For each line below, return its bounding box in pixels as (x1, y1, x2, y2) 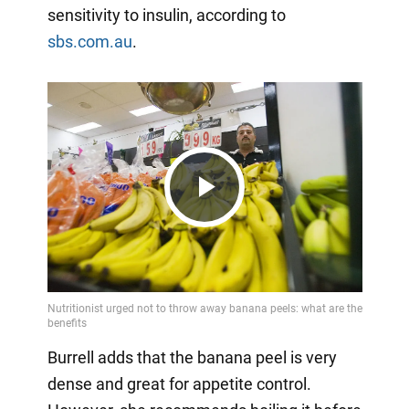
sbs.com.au (47, 31, 132, 51)
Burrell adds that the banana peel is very (47, 347, 337, 367)
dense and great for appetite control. (47, 373, 311, 393)
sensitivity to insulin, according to (47, 5, 286, 25)
